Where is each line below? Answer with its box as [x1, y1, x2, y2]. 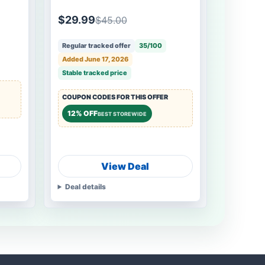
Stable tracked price [62, 69, 127, 77]
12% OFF [67, 109, 98, 118]
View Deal [101, 160, 150, 172]
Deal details [65, 182, 106, 191]
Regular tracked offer [62, 41, 131, 50]
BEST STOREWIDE [97, 110, 147, 117]
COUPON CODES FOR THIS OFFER [62, 93, 168, 102]
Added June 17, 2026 [62, 55, 128, 64]
